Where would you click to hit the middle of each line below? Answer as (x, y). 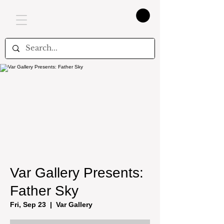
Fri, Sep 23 (28, 204)
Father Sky (44, 190)
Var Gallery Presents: (77, 172)
